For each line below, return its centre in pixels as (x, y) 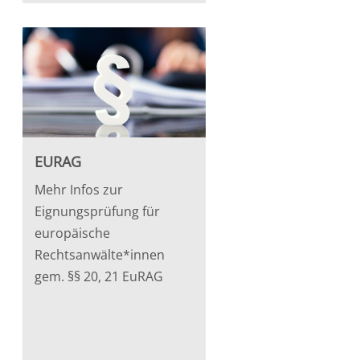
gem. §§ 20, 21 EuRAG (98, 276)
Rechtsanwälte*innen (99, 254)
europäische (72, 233)
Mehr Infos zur (78, 189)
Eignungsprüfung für (97, 211)
